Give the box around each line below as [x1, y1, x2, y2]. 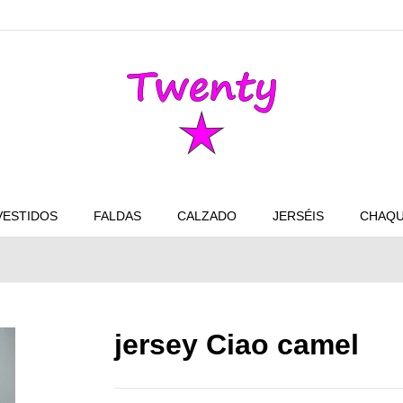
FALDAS [93, 209, 141, 224]
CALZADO [176, 209, 237, 224]
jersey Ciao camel [114, 328, 359, 362]
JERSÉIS [272, 209, 324, 224]
